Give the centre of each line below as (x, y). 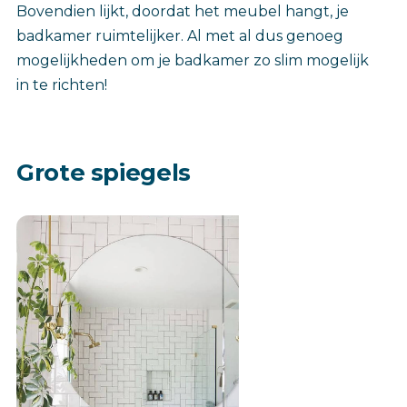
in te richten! (62, 85)
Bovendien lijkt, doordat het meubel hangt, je (183, 12)
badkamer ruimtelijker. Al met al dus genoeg (180, 36)
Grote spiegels (104, 173)
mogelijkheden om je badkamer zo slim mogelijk (193, 61)
